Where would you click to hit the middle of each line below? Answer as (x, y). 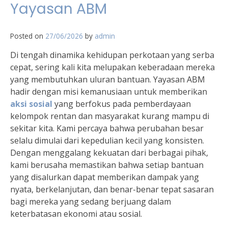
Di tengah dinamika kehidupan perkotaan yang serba (112, 55)
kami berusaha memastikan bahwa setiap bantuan (107, 165)
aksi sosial (31, 104)
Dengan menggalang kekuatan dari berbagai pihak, (109, 153)
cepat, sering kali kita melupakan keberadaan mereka (112, 67)
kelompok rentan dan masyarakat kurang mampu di (110, 116)
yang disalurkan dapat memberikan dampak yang (105, 177)
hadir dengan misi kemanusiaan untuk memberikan (109, 92)
